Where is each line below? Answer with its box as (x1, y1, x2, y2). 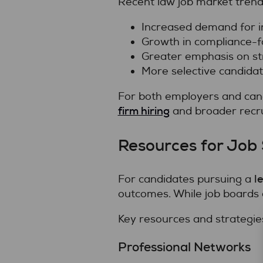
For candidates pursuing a (117, 173, 254, 186)
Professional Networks (117, 239, 251, 256)
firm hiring (117, 104, 170, 118)
